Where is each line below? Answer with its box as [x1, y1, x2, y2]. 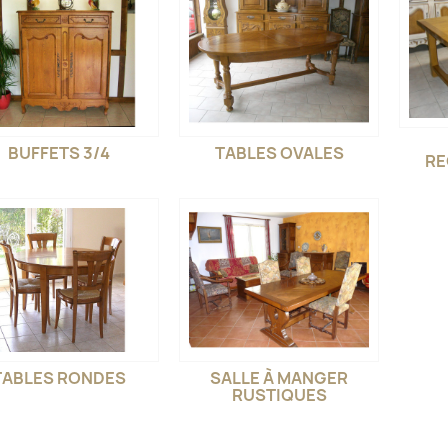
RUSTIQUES [231, 383, 327, 406]
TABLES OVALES [214, 141, 344, 164]
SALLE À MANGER [210, 366, 348, 389]
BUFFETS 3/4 [8, 141, 110, 164]
